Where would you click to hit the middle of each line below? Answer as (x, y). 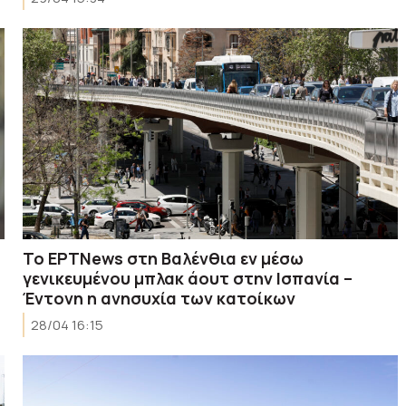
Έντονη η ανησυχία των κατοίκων (159, 298)
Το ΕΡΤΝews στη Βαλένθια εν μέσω (164, 258)
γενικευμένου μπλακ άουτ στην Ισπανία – (188, 278)
